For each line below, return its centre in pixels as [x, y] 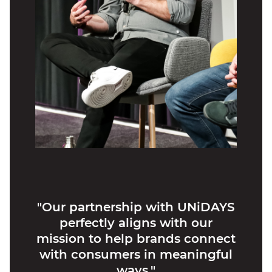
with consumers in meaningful [136, 255]
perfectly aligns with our [136, 223]
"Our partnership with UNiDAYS [136, 207]
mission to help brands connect [136, 239]
